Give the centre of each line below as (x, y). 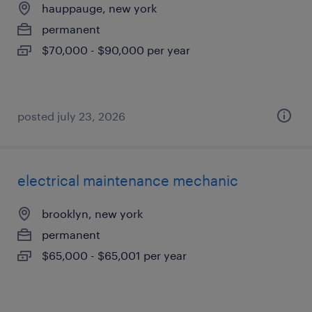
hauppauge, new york (99, 8)
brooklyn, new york (92, 213)
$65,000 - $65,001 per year (114, 255)
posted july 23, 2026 (71, 116)
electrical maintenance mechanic (128, 180)
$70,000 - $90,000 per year (116, 50)
